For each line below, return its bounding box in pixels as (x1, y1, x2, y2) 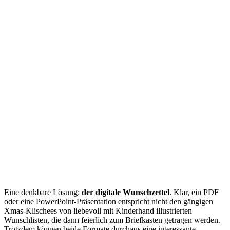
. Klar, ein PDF (169, 187, 219, 197)
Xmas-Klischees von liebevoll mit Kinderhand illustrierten (4, 206, 192, 215)
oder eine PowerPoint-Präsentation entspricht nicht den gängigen (4, 197, 213, 206)
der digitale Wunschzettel (82, 187, 169, 197)
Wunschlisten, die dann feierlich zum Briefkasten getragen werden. (4, 215, 220, 224)
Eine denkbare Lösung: (4, 187, 82, 197)
